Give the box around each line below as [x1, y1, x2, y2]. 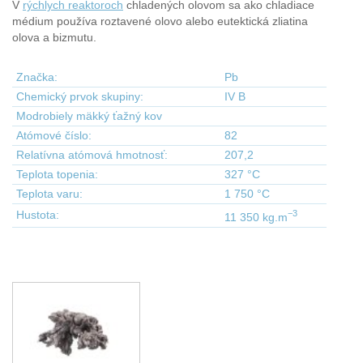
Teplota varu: [16, 187, 83, 200]
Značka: [16, 70, 58, 83]
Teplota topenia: [16, 168, 98, 181]
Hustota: [16, 208, 59, 221]
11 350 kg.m [224, 211, 288, 224]
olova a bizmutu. [12, 31, 96, 44]
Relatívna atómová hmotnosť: [16, 148, 168, 161]
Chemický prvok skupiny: [16, 90, 143, 103]
